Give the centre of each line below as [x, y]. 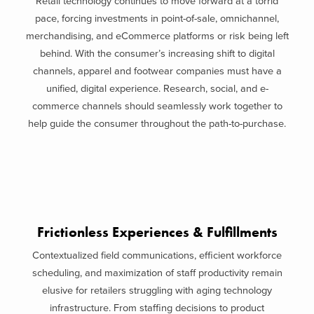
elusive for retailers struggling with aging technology [157, 291]
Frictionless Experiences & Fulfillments [157, 232]
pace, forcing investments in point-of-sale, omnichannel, [157, 19]
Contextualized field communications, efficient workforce [157, 255]
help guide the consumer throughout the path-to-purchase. [157, 124]
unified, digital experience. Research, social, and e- [157, 89]
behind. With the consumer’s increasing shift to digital [157, 54]
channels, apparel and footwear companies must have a [157, 71]
